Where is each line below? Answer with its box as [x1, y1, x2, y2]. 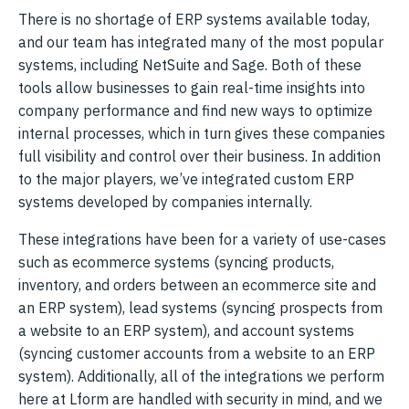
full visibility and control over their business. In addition [18, 146, 381, 165]
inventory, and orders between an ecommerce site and [18, 275, 376, 294]
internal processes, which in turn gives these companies [18, 123, 385, 142]
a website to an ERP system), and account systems [18, 320, 354, 340]
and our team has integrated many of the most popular [18, 32, 383, 51]
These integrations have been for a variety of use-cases [18, 229, 386, 248]
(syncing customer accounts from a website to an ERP [18, 343, 375, 362]
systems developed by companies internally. [18, 192, 312, 211]
